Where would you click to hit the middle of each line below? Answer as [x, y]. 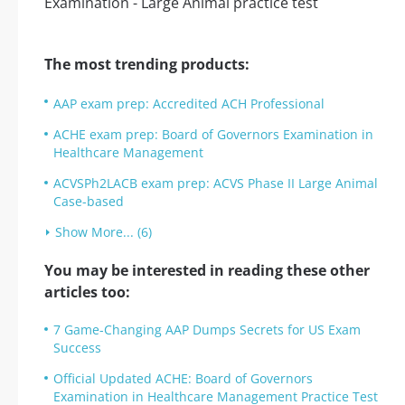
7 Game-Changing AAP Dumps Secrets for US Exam [207, 330]
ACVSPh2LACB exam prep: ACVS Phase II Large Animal [216, 183]
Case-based [89, 201]
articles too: [87, 292]
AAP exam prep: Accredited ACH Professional [189, 104]
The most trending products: [147, 64]
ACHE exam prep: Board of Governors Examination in [213, 134]
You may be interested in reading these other [207, 270]
